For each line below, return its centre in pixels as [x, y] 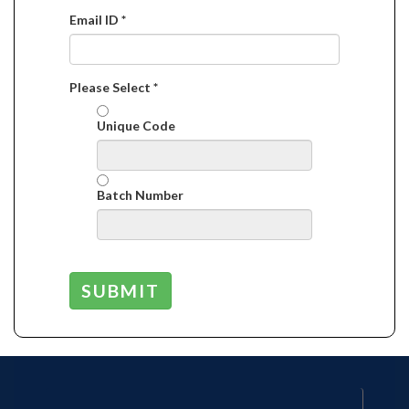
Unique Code [136, 126]
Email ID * [98, 20]
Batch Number [140, 195]
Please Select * [114, 87]
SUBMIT [121, 291]
